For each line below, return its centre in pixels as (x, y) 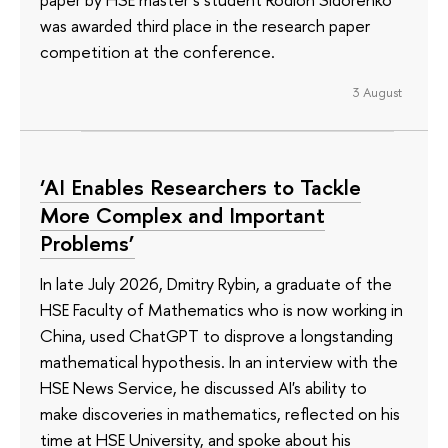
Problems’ (87, 243)
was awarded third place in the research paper (205, 26)
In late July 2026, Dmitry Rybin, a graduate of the (216, 283)
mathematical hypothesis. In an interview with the (219, 361)
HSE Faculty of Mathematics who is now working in (221, 309)
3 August (377, 91)
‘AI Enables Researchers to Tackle (200, 187)
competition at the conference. (157, 52)
